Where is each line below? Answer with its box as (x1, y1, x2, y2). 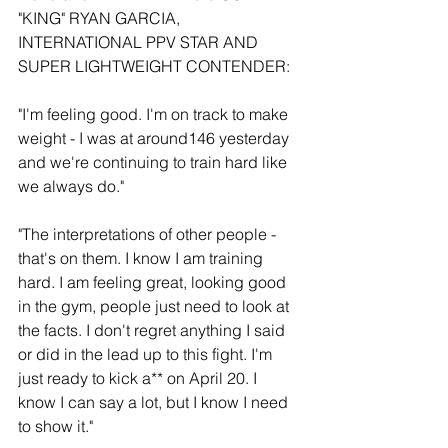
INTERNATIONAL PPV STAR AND (18, 32, 262, 53)
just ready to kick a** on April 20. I (18, 368, 261, 389)
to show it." (18, 416, 93, 437)
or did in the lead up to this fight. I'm (18, 344, 276, 365)
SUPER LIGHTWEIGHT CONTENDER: (18, 56, 290, 77)
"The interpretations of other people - (18, 224, 280, 245)
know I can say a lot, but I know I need (18, 392, 292, 413)
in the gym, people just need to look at (18, 296, 293, 317)
